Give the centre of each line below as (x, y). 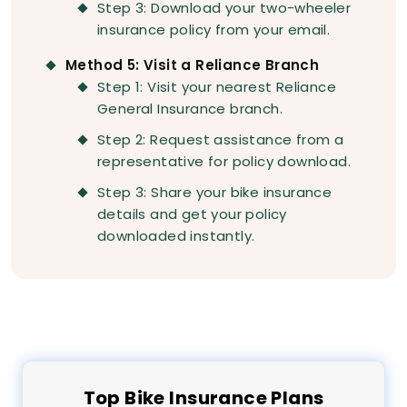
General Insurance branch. (190, 109)
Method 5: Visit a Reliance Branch (193, 65)
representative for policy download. (224, 162)
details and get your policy (192, 214)
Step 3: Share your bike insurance (215, 193)
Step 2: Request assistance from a (221, 140)
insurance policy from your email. (214, 30)
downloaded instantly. (176, 236)
